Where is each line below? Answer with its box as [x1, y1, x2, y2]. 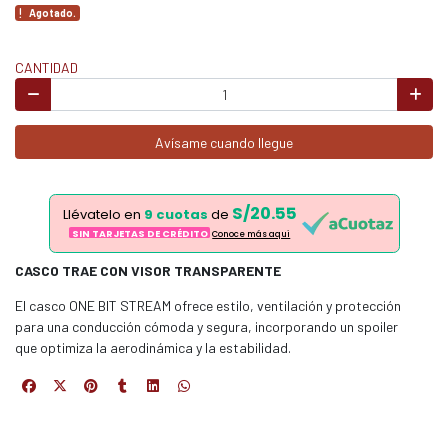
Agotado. [29, 5, 77, 19]
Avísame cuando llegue [155, 133, 293, 151]
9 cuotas [143, 205, 208, 225]
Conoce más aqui [212, 227, 291, 240]
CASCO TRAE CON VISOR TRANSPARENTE [15, 262, 281, 280]
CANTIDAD [15, 58, 78, 76]
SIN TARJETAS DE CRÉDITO [71, 226, 208, 240]
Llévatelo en [62, 205, 144, 225]
